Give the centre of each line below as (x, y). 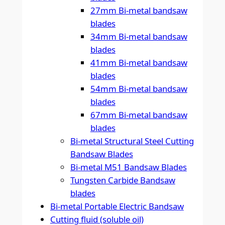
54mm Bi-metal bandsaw (139, 89)
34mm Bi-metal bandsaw (139, 37)
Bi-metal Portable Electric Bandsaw (117, 206)
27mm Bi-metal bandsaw (139, 11)
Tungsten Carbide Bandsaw (123, 180)
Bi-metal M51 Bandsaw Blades (128, 167)
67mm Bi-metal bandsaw (139, 115)
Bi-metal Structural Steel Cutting (132, 141)
